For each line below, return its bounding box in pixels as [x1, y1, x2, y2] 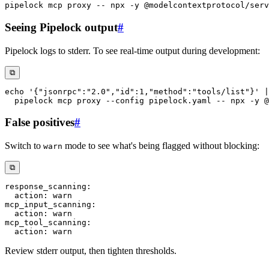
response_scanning [5, 181, 86, 191]
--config [106, 95, 144, 105]
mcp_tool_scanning [5, 217, 86, 227]
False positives [5, 116, 74, 129]
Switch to [5, 140, 43, 151]
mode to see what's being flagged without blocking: [62, 140, 259, 151]
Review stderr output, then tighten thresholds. [5, 245, 177, 256]
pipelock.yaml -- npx [144, 95, 250, 105]
